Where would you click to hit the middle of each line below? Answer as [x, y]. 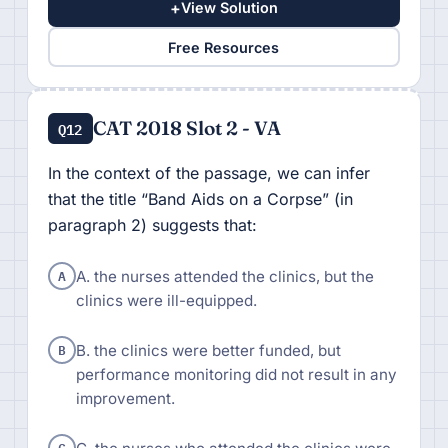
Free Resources [224, 47]
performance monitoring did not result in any [236, 374]
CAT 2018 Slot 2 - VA [186, 128]
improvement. [125, 398]
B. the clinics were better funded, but [208, 350]
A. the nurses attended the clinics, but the [224, 277]
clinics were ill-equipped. [166, 301]
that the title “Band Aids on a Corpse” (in [200, 199]
